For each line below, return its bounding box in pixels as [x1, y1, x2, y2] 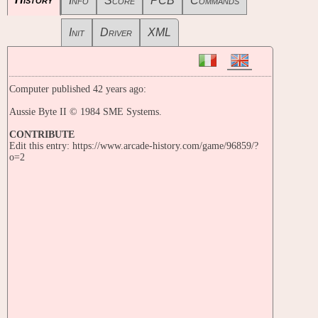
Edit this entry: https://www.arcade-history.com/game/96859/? [9, 141, 258, 152]
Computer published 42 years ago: [9, 84, 146, 95]
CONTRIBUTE [9, 129, 75, 141]
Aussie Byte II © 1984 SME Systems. [9, 106, 162, 118]
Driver [100, 26, 132, 39]
